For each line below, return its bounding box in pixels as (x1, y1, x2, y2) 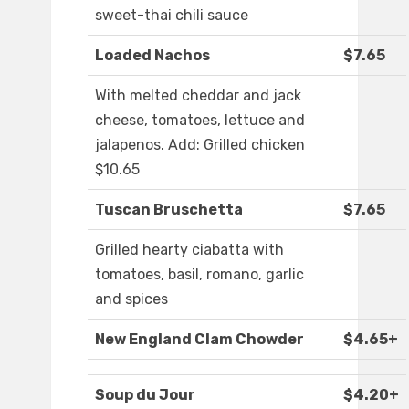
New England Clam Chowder (95, 330, 304, 349)
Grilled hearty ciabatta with (95, 241, 284, 259)
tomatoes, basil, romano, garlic (95, 266, 304, 284)
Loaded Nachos (95, 47, 210, 65)
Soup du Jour (95, 386, 195, 404)
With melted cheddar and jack (95, 87, 301, 105)
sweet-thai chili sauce (95, 6, 248, 25)
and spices (95, 290, 168, 309)
